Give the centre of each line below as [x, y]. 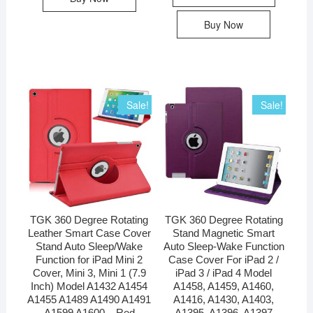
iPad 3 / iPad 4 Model [224, 272]
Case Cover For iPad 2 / [224, 259]
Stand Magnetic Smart [224, 233]
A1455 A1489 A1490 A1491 [89, 299]
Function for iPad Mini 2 [89, 259]
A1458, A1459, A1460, [224, 286]
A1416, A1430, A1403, [224, 299]
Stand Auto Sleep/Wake [89, 246]
